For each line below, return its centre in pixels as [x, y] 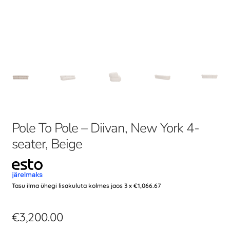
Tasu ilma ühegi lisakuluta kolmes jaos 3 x [72, 185]
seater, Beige [47, 144]
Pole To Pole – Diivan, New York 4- [105, 128]
